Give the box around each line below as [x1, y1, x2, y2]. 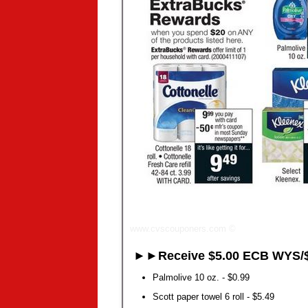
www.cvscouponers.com [130, 223, 226, 234]
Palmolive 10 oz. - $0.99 [152, 272, 250, 283]
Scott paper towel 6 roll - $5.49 [152, 291, 274, 302]
